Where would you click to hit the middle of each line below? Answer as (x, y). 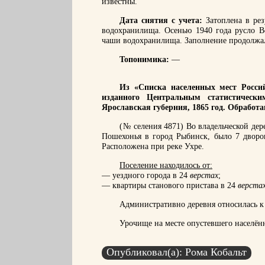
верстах (204, 175)
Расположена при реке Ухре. (153, 146)
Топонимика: (144, 59)
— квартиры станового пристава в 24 (170, 185)
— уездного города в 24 (146, 175)
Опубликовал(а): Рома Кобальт (177, 252)
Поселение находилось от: (166, 165)
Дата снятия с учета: (161, 20)
